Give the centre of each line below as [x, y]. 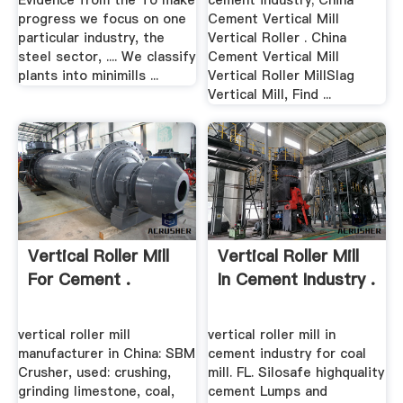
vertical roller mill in [272, 334]
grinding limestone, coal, [96, 391]
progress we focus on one [102, 19]
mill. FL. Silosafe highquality [296, 372]
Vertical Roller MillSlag [282, 76]
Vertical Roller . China [278, 38]
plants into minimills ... [88, 76]
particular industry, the [91, 38]
